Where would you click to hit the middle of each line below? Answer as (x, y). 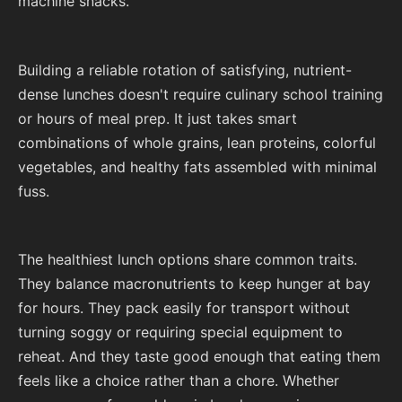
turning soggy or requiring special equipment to (180, 332)
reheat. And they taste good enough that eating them (199, 357)
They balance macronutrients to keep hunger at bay (194, 284)
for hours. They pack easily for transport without (184, 308)
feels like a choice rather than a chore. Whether (179, 381)
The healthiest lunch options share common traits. (188, 260)
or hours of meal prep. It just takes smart (157, 118)
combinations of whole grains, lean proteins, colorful (197, 142)
